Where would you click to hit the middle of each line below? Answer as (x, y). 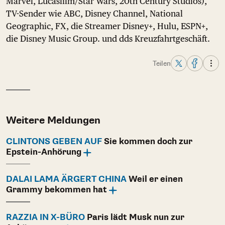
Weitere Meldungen (53, 120)
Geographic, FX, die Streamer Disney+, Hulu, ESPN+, (107, 26)
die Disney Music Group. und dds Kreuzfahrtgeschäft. (108, 39)
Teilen (162, 64)
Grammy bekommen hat (57, 190)
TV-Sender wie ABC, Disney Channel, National (94, 14)
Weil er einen (155, 179)
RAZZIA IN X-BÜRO (45, 217)
